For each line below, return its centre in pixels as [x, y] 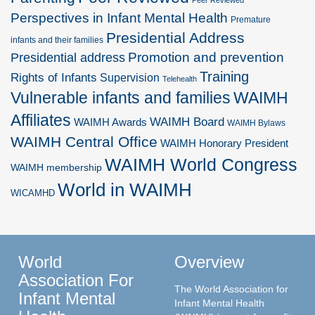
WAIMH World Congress [201, 165]
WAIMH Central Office [84, 142]
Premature [251, 20]
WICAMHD [33, 193]
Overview [209, 262]
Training [224, 77]
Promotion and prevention [206, 57]
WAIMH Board [187, 122]
